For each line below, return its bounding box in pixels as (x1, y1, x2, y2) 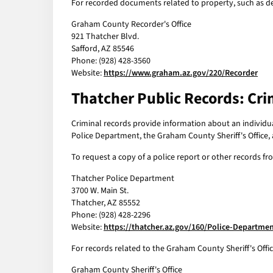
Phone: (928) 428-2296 (71, 209, 151, 222)
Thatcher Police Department (71, 172, 174, 185)
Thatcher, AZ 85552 (71, 197, 140, 210)
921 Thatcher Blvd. (71, 30, 139, 43)
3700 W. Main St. (71, 185, 129, 197)
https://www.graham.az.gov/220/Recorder (104, 67, 258, 80)
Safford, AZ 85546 (71, 43, 134, 55)
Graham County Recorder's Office (71, 18, 191, 31)
